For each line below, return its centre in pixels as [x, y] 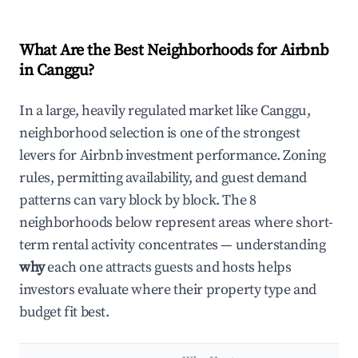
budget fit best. [64, 312]
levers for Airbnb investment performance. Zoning [173, 156]
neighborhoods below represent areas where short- [176, 223]
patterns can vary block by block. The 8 [138, 201]
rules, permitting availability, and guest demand [163, 178]
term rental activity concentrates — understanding [173, 245]
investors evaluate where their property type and [168, 290]
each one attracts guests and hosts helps [168, 268]
